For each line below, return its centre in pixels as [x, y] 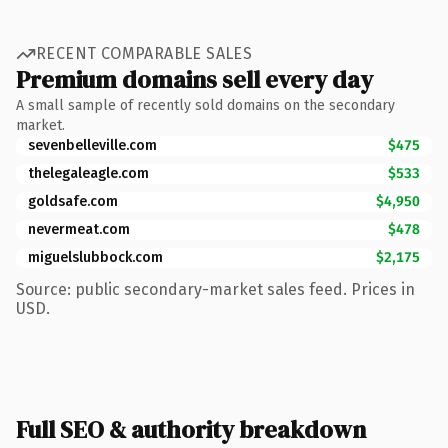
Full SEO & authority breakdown [191, 429]
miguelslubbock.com [95, 257]
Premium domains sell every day [194, 79]
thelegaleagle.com [88, 173]
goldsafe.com [73, 201]
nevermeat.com [79, 229]
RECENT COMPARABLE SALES [144, 53]
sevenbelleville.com [92, 145]
